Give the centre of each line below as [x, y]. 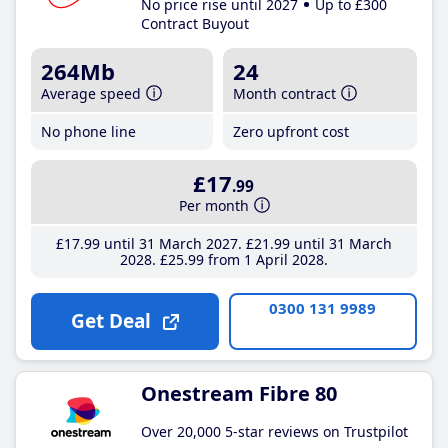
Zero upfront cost [291, 131]
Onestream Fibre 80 [239, 393]
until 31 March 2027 [168, 243]
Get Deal [110, 321]
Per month [214, 205]
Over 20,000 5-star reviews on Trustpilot [274, 431]
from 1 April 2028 [263, 259]
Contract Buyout [195, 23]
